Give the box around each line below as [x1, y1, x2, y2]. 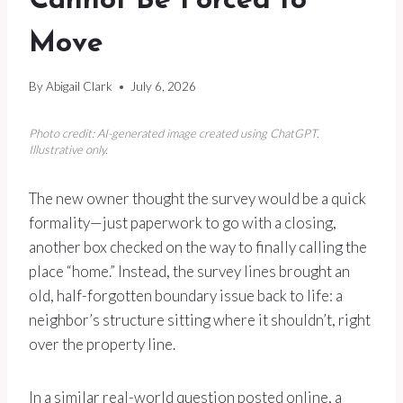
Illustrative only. [29, 142, 108, 157]
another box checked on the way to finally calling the [29, 237, 367, 257]
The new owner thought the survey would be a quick [29, 189, 366, 209]
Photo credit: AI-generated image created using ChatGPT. [29, 126, 319, 141]
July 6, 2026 [130, 79, 197, 94]
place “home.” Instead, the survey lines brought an [29, 262, 350, 282]
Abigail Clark [46, 79, 113, 94]
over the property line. [29, 335, 175, 354]
